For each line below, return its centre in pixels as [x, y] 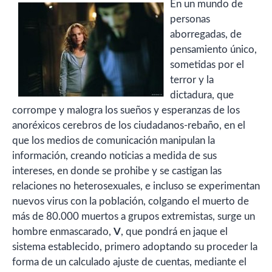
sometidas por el [207, 65]
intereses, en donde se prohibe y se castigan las [117, 171]
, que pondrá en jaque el [174, 232]
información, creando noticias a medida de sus [114, 156]
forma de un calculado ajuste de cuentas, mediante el [129, 262]
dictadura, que [202, 95]
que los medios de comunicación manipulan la [114, 141]
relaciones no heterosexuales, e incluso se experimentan [136, 186]
